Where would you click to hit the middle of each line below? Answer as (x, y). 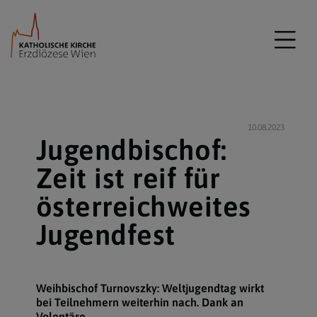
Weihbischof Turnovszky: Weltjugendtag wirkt (150, 288)
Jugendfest (105, 235)
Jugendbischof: (131, 150)
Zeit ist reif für (128, 178)
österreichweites (143, 206)
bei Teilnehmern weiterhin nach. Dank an (139, 302)
